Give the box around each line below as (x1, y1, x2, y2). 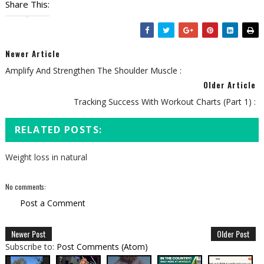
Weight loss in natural (5, 151, 87, 163)
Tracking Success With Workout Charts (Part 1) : (74, 96, 256, 108)
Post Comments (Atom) (56, 241, 148, 253)
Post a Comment (19, 197, 85, 209)
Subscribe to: (5, 241, 57, 253)
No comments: (5, 181, 46, 192)
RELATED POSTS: (14, 123, 103, 137)
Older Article (203, 79, 256, 91)
